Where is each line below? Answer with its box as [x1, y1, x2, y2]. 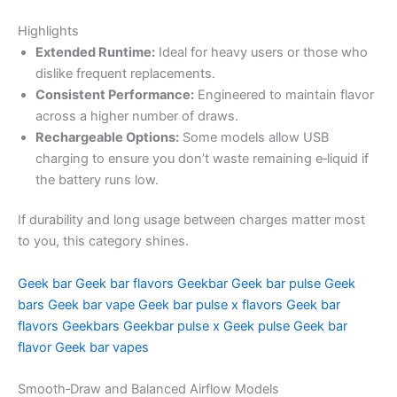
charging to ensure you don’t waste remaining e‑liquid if [35, 150, 369, 167]
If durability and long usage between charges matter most [18, 212, 365, 229]
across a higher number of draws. [35, 107, 238, 124]
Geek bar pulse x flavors [138, 296, 283, 313]
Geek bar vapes [55, 339, 149, 355]
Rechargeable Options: [35, 128, 179, 145]
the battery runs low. [35, 171, 159, 188]
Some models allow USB [179, 128, 329, 145]
